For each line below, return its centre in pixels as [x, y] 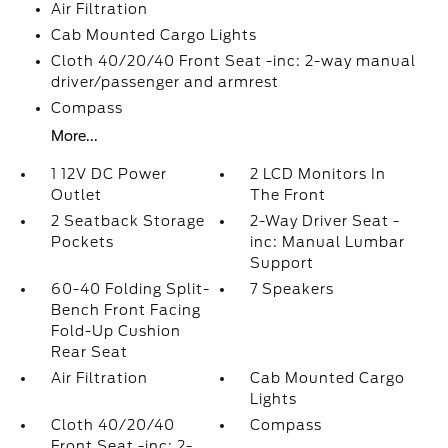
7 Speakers [292, 289]
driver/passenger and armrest [164, 82]
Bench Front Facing [125, 310]
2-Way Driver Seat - [325, 221]
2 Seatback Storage [127, 221]
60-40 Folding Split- [130, 289]
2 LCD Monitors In [318, 174]
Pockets [82, 242]
